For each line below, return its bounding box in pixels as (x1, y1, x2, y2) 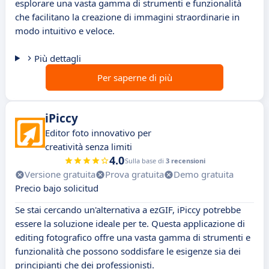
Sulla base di (124, 156, 166, 166)
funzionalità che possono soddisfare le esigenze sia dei (15, 245, 241, 258)
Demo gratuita (174, 168, 234, 181)
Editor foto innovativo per (45, 127, 151, 139)
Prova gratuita (105, 168, 164, 181)
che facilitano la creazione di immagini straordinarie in (15, 11, 240, 23)
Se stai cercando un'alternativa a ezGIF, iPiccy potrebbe (15, 204, 241, 216)
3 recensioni (165, 156, 205, 166)
